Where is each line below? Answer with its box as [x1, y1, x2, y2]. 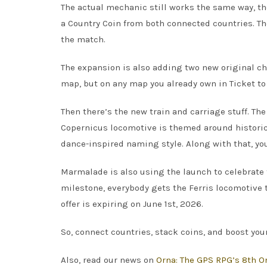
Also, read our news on [61, 254, 156, 266]
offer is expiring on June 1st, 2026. [61, 198, 203, 210]
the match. [61, 34, 105, 45]
